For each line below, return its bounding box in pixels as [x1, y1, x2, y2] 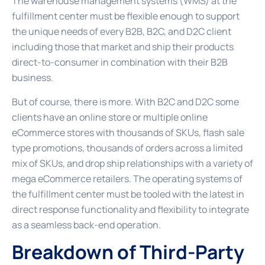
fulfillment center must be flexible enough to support [12, 9, 240, 23]
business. [12, 71, 53, 85]
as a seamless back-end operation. [12, 218, 161, 231]
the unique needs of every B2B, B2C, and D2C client [12, 25, 231, 38]
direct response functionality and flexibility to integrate [12, 202, 249, 216]
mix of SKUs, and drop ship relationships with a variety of [12, 156, 253, 170]
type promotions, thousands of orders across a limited [12, 141, 243, 154]
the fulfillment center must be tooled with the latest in [12, 187, 244, 201]
